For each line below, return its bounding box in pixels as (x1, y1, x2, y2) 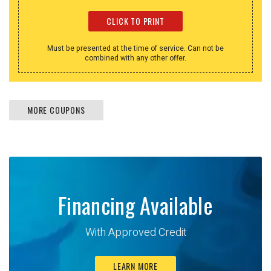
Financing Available (58, 189, 213, 221)
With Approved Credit (85, 224, 186, 241)
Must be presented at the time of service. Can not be (47, 43, 224, 54)
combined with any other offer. (85, 53, 186, 64)
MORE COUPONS (27, 103, 85, 117)
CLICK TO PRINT (106, 15, 165, 28)
